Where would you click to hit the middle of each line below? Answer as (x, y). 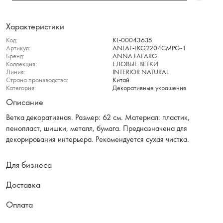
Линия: (16, 72)
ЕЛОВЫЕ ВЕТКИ (135, 64)
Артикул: (18, 48)
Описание (25, 102)
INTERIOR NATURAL (141, 72)
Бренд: (15, 56)
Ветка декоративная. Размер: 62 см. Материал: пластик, (98, 117)
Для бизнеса (29, 165)
